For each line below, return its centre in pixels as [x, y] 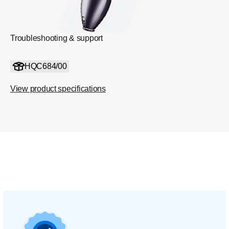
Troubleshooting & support [56, 38]
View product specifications [58, 89]
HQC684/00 [45, 66]
